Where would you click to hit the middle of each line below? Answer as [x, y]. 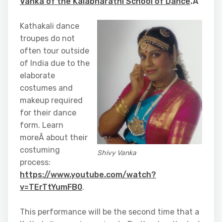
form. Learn [42, 125]
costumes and [46, 88]
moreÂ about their [54, 138]
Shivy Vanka [117, 153]
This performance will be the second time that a [110, 212]
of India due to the [55, 63]
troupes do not [47, 38]
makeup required [51, 100]
